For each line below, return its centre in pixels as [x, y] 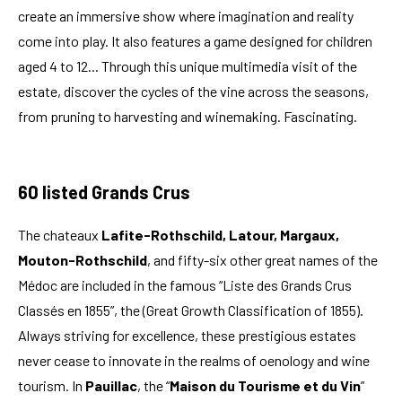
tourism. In [52, 385]
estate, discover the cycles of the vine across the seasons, [193, 91]
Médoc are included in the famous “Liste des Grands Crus [185, 284]
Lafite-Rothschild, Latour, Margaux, [220, 234]
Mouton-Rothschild [83, 259]
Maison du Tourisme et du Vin [265, 385]
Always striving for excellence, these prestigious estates [187, 335]
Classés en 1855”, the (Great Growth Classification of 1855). [191, 310]
